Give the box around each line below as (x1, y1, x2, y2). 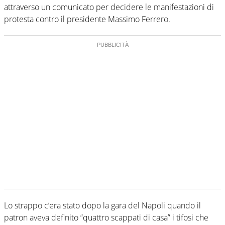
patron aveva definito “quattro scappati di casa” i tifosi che (4, 211, 208, 223)
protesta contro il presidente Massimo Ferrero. (4, 13, 170, 25)
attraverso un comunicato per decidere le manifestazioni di (4, 1, 214, 13)
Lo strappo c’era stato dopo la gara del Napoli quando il (4, 199, 201, 211)
